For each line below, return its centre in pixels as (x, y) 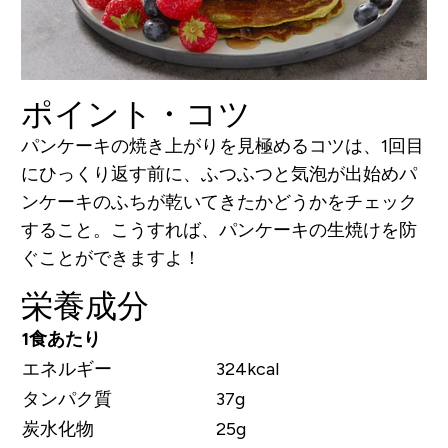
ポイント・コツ (135, 114)
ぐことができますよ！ (110, 258)
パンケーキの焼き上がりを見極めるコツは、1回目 (222, 146)
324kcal (247, 369)
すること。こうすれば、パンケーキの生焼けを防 (218, 230)
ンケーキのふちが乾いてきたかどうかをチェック (218, 202)
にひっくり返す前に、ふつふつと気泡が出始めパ (218, 174)
